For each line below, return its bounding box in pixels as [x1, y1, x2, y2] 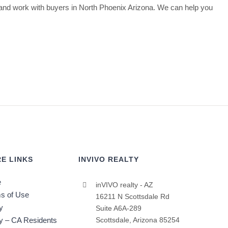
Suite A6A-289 [95, 204, 141, 212]
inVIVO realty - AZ [95, 180, 153, 189]
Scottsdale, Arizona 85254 [95, 215, 180, 224]
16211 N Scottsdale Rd [95, 192, 169, 201]
